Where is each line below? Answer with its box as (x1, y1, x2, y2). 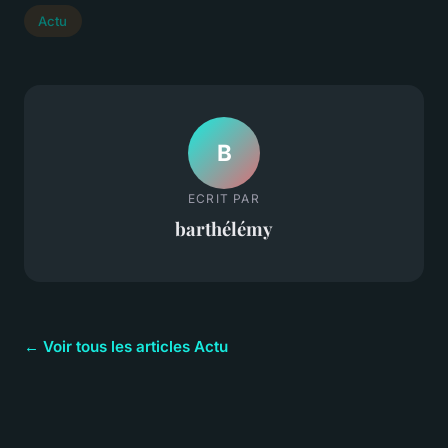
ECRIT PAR (188, 190, 260, 206)
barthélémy (175, 215, 273, 241)
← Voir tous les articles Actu (24, 337, 228, 357)
